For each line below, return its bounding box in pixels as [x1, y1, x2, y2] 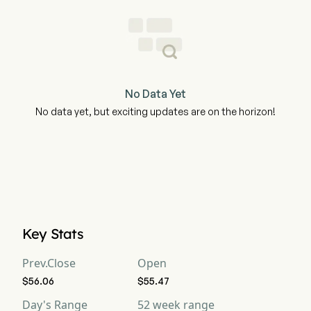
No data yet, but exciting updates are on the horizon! [35, 106, 276, 117]
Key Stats [22, 225, 83, 242]
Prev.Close [22, 255, 76, 271]
